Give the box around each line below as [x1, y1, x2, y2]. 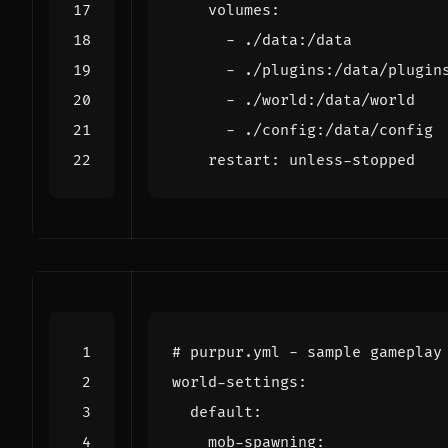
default [190, 402, 253, 422]
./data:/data [244, 30, 352, 50]
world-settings [172, 372, 298, 392]
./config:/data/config [244, 120, 433, 140]
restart [208, 150, 271, 170]
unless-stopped [289, 150, 415, 170]
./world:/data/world [244, 90, 415, 110]
